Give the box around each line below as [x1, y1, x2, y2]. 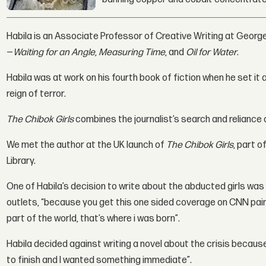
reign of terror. [7, 88, 66, 100]
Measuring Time [99, 46, 166, 58]
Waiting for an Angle [13, 46, 96, 58]
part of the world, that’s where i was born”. [7, 213, 180, 224]
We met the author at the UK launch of [7, 139, 167, 151]
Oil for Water [186, 46, 237, 58]
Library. [7, 155, 36, 167]
